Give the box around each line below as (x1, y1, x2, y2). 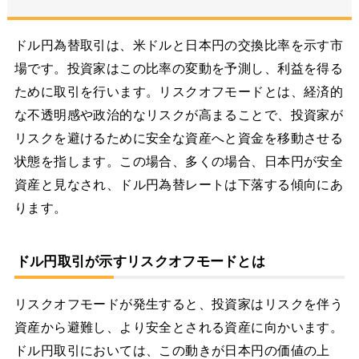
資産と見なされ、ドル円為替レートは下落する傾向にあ (14, 177, 344, 193)
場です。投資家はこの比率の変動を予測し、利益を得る (14, 61, 344, 77)
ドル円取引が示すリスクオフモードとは (15, 253, 266, 269)
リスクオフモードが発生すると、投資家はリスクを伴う (14, 296, 344, 313)
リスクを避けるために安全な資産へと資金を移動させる (14, 131, 344, 147)
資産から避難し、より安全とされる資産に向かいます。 (14, 320, 344, 336)
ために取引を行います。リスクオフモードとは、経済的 (14, 84, 344, 100)
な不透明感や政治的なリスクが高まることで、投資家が (14, 107, 344, 123)
